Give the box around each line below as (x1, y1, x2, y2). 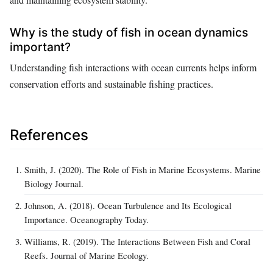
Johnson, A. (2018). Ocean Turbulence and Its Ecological (24, 199, 232, 212)
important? (10, 40, 71, 55)
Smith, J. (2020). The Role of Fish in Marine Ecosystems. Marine (24, 163, 261, 176)
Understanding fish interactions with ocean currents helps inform (10, 61, 257, 74)
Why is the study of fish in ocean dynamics (10, 25, 248, 40)
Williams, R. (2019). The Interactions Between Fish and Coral (24, 235, 250, 248)
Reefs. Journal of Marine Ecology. (24, 249, 149, 262)
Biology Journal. (24, 177, 83, 190)
